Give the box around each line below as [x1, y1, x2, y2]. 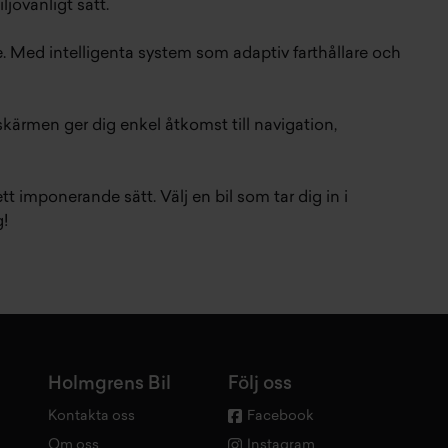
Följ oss [227, 374, 292, 394]
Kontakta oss [47, 408, 135, 424]
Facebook [246, 409, 314, 425]
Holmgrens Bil [47, 374, 171, 394]
